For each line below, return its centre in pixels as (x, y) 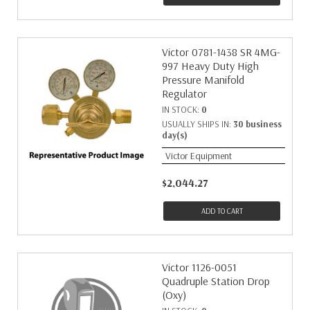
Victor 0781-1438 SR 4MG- (221, 52)
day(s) (175, 135)
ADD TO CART (222, 211)
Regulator (184, 93)
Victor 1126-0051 (199, 267)
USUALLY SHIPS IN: (198, 124)
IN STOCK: (182, 109)
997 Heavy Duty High (210, 66)
